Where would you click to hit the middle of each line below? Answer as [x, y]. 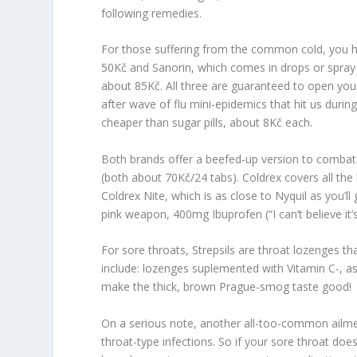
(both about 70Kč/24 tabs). [172, 177]
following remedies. [152, 13]
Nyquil [293, 195]
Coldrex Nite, [137, 195]
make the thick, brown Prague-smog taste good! [227, 287]
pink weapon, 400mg [157, 214]
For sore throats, [147, 250]
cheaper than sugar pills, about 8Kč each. [207, 123]
